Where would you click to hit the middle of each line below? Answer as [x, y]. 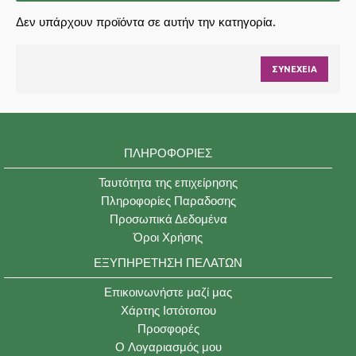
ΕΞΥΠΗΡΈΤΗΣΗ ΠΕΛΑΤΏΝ [168, 263]
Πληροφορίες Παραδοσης [168, 201]
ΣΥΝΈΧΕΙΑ [294, 70]
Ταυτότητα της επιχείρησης [168, 182]
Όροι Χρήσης [168, 237]
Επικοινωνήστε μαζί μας [168, 292]
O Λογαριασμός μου [168, 347]
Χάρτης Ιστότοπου [168, 310]
